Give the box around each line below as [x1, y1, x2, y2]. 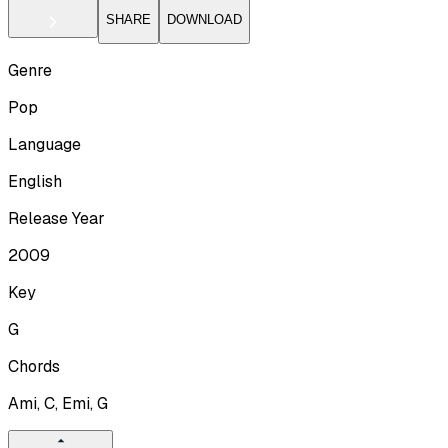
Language [8, 133, 81, 155]
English [8, 170, 62, 192]
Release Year [8, 207, 105, 229]
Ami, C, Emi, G [8, 392, 108, 414]
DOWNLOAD [167, 12, 242, 28]
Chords [8, 355, 60, 377]
